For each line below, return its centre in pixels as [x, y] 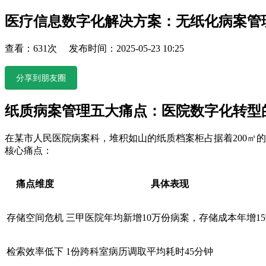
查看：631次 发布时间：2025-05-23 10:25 [94, 48]
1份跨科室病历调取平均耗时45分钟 [140, 251]
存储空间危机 [35, 217]
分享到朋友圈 [41, 77]
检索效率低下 [35, 251]
